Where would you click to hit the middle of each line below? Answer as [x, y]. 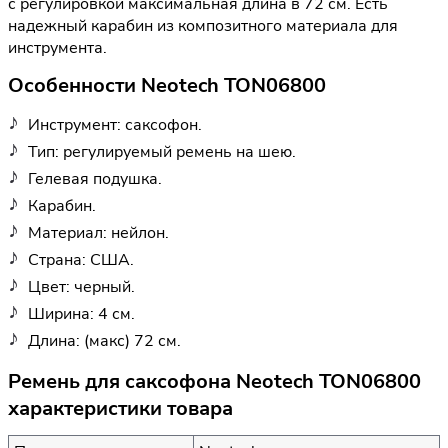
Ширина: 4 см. [81, 313]
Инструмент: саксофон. [115, 124]
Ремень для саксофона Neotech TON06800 [214, 381]
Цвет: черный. [81, 286]
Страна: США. [81, 259]
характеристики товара [120, 408]
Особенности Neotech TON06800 [167, 86]
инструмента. [57, 48]
